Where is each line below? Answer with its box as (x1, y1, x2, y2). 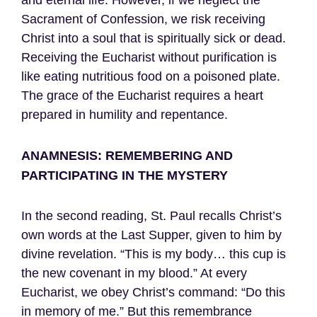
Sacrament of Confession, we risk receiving (21, 12, 265, 27)
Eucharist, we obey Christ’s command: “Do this (21, 285, 285, 300)
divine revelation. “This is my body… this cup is (21, 247, 286, 262)
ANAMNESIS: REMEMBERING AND (21, 149, 233, 163)
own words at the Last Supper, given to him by (21, 228, 282, 243)
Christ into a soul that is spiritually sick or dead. (21, 31, 286, 46)
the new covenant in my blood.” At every (21, 266, 247, 281)
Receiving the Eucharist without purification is (21, 50, 277, 65)
